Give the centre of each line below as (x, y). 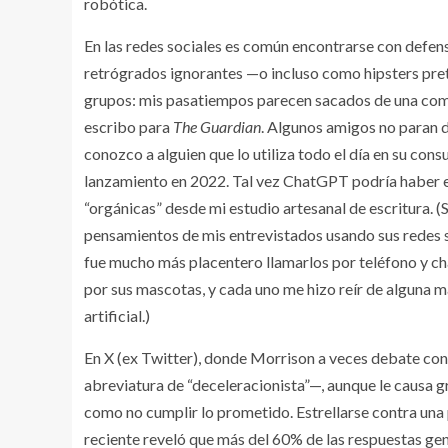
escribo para (128, 126)
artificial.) (117, 315)
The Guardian (217, 126)
